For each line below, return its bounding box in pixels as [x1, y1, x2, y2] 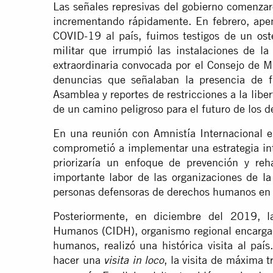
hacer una [53, 253, 104, 267]
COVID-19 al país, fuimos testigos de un [53, 29, 257, 43]
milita [53, 44, 80, 57]
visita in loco [104, 256, 165, 268]
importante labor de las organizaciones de [53, 171, 263, 184]
